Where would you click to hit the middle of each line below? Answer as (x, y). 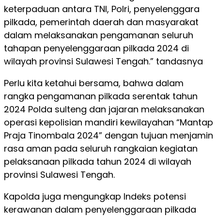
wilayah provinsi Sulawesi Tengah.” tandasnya (103, 61)
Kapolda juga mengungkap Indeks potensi (95, 196)
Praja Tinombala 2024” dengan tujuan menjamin (108, 135)
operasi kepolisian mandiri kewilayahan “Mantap (108, 122)
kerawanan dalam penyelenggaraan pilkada (100, 209)
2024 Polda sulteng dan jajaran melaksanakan (104, 109)
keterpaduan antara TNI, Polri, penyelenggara (102, 9)
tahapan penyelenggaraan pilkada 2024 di (96, 48)
